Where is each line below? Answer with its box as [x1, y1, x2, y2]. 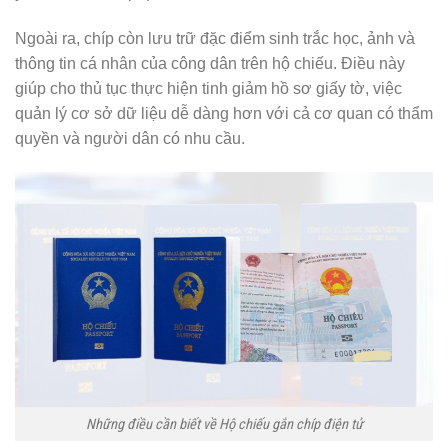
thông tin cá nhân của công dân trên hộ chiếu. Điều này [15, 55, 405, 73]
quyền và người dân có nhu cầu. [15, 130, 245, 148]
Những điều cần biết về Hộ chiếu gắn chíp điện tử [85, 415, 363, 433]
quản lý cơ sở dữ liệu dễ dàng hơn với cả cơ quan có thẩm [15, 105, 433, 123]
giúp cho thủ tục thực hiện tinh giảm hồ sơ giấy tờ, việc [15, 80, 402, 98]
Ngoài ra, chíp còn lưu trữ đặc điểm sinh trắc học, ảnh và [15, 30, 415, 48]
